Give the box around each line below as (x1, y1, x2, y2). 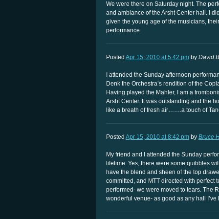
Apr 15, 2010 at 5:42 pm (126, 54, 189, 61)
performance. (106, 27, 141, 34)
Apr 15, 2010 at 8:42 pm (126, 133, 189, 141)
